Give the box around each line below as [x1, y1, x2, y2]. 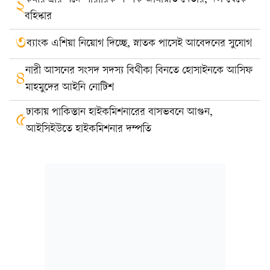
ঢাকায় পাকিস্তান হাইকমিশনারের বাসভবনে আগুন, [26, 107, 213, 118]
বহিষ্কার [25, 11, 52, 22]
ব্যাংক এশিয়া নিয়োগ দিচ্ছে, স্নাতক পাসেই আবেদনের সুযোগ [27, 38, 252, 49]
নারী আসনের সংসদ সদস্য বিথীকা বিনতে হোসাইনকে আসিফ [25, 65, 253, 77]
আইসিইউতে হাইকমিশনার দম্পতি [26, 124, 151, 135]
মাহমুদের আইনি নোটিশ [25, 82, 114, 93]
